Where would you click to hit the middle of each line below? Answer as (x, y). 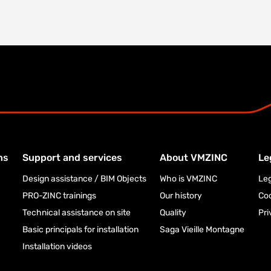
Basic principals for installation (80, 230)
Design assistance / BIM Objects (84, 179)
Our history (181, 196)
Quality (173, 213)
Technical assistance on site (76, 213)
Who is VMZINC (189, 179)
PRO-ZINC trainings (59, 196)
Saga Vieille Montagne (202, 230)
